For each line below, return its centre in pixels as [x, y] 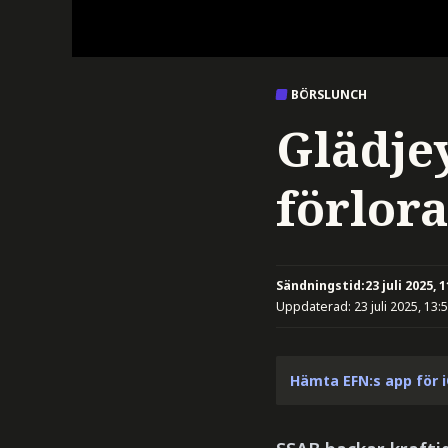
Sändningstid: [320, 285]
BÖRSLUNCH [328, 94]
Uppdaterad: [315, 306]
